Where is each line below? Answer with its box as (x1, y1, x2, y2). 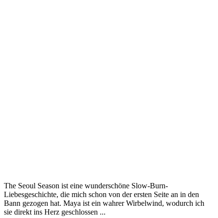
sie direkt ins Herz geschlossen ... (4, 207, 106, 216)
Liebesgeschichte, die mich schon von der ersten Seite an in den (4, 190, 199, 199)
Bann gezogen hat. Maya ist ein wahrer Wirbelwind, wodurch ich (4, 199, 204, 207)
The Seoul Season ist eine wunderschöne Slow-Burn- (4, 181, 168, 190)
